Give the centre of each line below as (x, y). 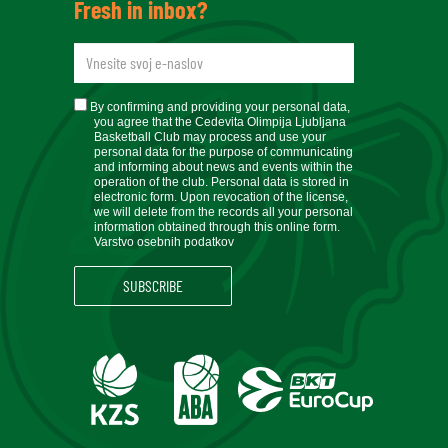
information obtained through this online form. (217, 226)
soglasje (109, 108)
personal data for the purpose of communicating (223, 151)
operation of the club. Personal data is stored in (221, 181)
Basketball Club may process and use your (210, 136)
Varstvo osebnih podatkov (164, 241)
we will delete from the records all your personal (223, 211)
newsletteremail (143, 53)
